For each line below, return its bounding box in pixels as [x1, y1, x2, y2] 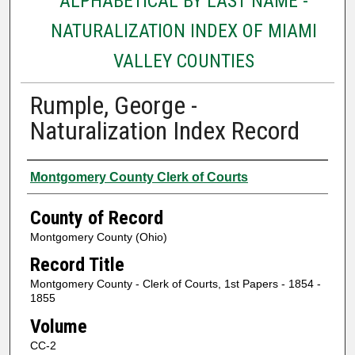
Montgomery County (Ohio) [29, 230, 167, 243]
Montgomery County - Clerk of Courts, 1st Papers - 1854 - [29, 277, 321, 291]
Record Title [29, 254, 124, 277]
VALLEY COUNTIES [113, 49, 254, 72]
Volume [29, 315, 87, 338]
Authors [26, 163, 89, 186]
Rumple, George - [29, 90, 197, 120]
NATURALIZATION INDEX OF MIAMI [50, 19, 317, 42]
